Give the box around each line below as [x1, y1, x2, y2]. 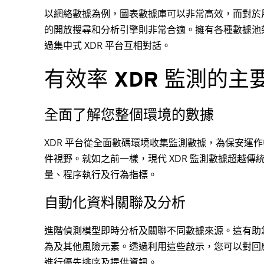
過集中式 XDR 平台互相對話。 [44, 38, 171, 52]
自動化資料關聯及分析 [44, 193, 186, 211]
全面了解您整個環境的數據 [44, 105, 214, 123]
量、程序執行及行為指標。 [44, 167, 157, 181]
